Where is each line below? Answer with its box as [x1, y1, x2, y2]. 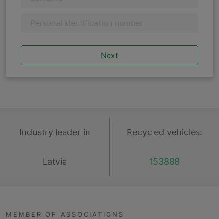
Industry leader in [19, 127, 91, 137]
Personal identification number [30, 18, 143, 28]
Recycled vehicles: [127, 127, 202, 137]
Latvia [42, 156, 67, 167]
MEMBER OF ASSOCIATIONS [6, 210, 124, 218]
